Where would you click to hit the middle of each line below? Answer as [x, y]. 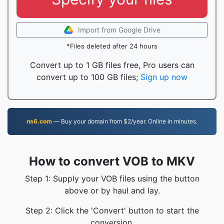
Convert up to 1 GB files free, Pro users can [112, 65]
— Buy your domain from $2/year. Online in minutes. [125, 121]
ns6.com [39, 121]
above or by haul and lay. [112, 190]
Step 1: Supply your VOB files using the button [112, 178]
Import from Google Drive [119, 30]
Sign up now [164, 77]
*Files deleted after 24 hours [112, 46]
